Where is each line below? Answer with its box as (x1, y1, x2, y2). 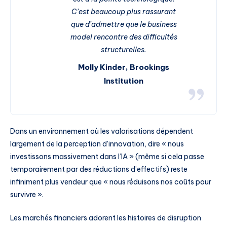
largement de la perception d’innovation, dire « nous (10, 139, 184, 149)
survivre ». (10, 190, 44, 200)
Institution (104, 75, 143, 86)
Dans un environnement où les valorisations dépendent (10, 127, 193, 136)
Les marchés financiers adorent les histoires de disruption (10, 213, 201, 223)
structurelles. (101, 45, 146, 54)
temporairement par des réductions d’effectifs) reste (10, 165, 187, 174)
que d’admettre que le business (70, 19, 177, 29)
